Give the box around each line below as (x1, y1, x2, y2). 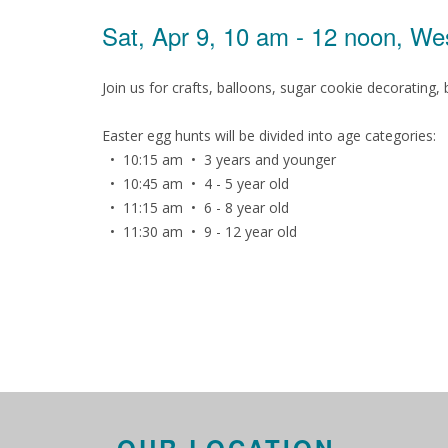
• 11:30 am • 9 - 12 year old (102, 222, 297, 241)
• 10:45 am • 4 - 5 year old (102, 174, 289, 193)
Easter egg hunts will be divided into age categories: (102, 126, 436, 145)
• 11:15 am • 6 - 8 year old (102, 198, 289, 217)
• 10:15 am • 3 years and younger (102, 150, 336, 169)
